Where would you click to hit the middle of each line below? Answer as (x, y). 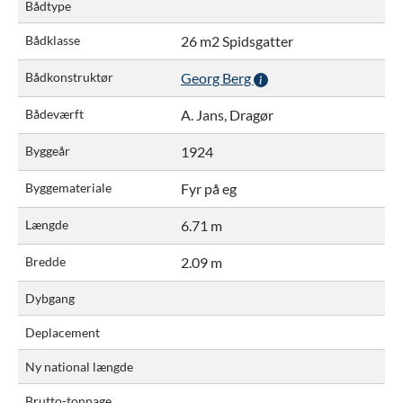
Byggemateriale (68, 187)
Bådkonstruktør (69, 76)
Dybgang (50, 298)
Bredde (45, 261)
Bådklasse (53, 40)
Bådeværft (54, 113)
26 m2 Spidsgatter (237, 40)
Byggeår (48, 150)
